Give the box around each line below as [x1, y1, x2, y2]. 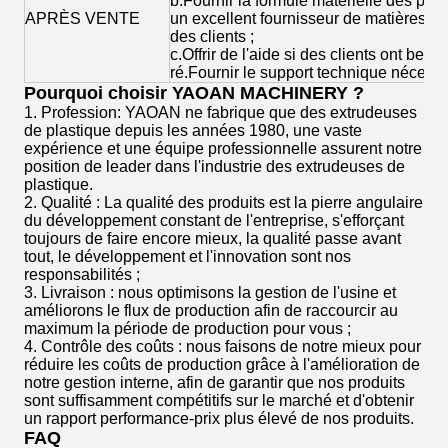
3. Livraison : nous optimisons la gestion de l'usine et [24, 284, 396, 302]
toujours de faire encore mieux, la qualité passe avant [24, 230, 401, 248]
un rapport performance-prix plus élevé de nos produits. [24, 410, 414, 428]
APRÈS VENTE [25, 10, 140, 28]
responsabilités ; [24, 266, 140, 284]
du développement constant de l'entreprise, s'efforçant [24, 212, 404, 230]
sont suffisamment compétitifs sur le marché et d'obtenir [24, 392, 414, 410]
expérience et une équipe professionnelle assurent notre [24, 140, 422, 158]
